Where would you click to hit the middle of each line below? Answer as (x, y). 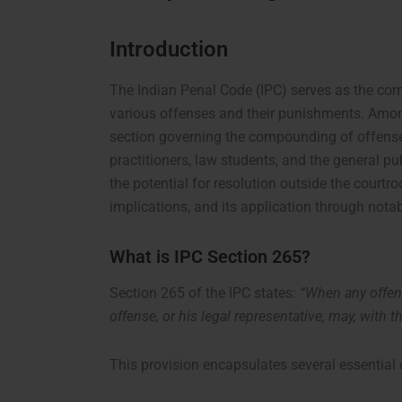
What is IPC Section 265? (210, 257)
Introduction (169, 49)
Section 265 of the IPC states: (205, 293)
